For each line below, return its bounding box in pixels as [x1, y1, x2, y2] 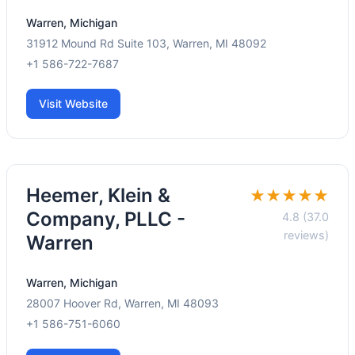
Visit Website [39, 97, 108, 111]
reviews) [284, 228, 329, 242]
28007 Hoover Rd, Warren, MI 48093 [26, 296, 219, 311]
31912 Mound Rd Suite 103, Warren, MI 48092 [26, 36, 266, 51]
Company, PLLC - [26, 208, 185, 231]
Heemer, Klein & [26, 184, 170, 208]
